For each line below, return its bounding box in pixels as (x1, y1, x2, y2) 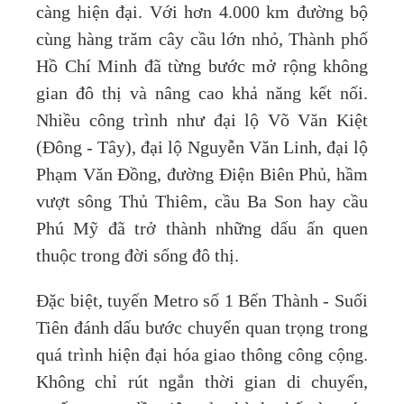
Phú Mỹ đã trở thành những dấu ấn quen (36, 218, 368, 239)
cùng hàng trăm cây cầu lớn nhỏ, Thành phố (36, 29, 368, 50)
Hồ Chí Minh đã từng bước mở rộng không (36, 56, 368, 77)
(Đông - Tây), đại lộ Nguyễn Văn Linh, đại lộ (36, 137, 368, 158)
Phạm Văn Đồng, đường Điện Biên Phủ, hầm (36, 164, 368, 185)
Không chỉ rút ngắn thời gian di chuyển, (36, 372, 368, 392)
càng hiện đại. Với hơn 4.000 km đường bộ (36, 2, 368, 23)
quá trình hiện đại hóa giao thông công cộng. (36, 344, 368, 365)
